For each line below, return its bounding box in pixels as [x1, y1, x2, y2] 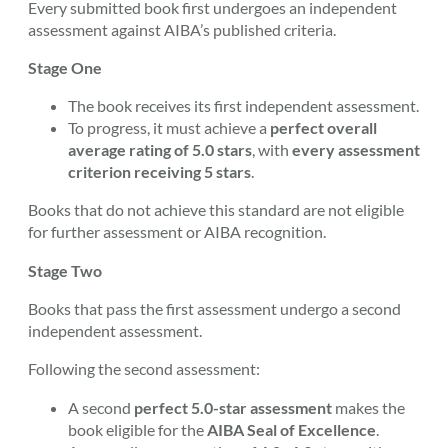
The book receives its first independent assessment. [68, 96, 419, 116]
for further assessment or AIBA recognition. [28, 222, 326, 242]
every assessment [292, 140, 420, 160]
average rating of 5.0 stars [68, 140, 252, 160]
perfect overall [270, 118, 377, 138]
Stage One [28, 57, 102, 77]
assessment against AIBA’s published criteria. [28, 19, 336, 39]
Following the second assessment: [28, 359, 260, 379]
